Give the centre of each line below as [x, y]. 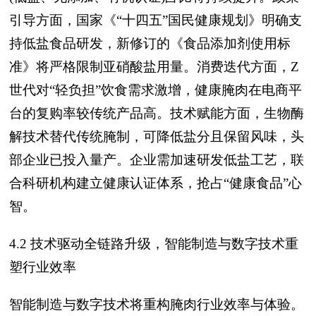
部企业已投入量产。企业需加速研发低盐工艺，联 [157, 160]
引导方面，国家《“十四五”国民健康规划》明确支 [156, 20]
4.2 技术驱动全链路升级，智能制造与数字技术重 [154, 244]
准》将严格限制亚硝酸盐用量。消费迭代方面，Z [154, 67]
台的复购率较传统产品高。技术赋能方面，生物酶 [157, 113]
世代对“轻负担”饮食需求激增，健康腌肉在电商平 [156, 90]
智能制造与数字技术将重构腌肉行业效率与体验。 [157, 304]
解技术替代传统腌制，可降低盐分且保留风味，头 [157, 136]
